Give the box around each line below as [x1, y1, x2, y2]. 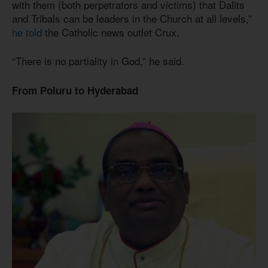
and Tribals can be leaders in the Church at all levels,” [12, 10, 252, 26]
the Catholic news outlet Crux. [42, 24, 179, 39]
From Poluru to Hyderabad [12, 83, 138, 98]
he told [12, 24, 42, 39]
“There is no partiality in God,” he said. [12, 53, 184, 69]
